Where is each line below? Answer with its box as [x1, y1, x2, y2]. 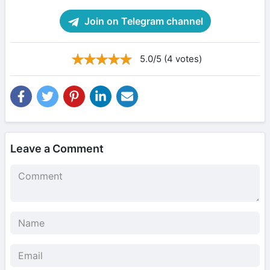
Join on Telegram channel [81, 15, 203, 28]
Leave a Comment [10, 142, 104, 155]
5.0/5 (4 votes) [139, 53, 202, 65]
